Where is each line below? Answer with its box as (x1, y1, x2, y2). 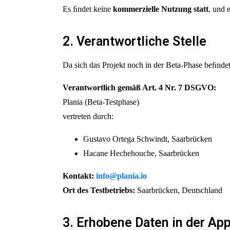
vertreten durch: (63, 112, 113, 121)
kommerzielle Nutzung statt (113, 5, 208, 13)
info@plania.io (96, 171, 147, 180)
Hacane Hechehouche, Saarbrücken (83, 149, 199, 158)
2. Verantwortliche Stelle (63, 34, 206, 49)
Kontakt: (63, 171, 94, 180)
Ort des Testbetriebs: (63, 186, 135, 195)
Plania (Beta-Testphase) (63, 98, 139, 106)
